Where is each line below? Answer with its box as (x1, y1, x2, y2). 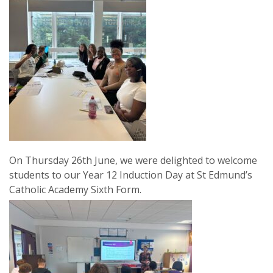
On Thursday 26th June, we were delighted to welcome (9, 154, 257, 167)
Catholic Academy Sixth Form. (9, 183, 141, 196)
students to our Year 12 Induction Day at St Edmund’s (9, 168, 252, 182)
